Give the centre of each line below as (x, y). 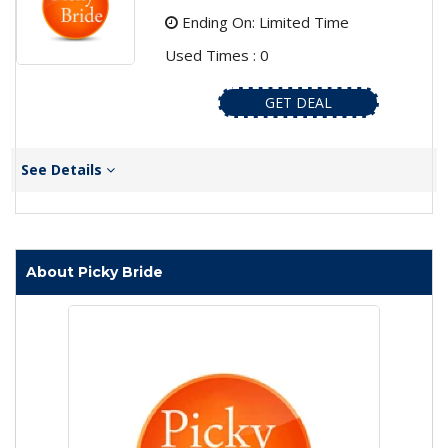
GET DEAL (298, 103)
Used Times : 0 (216, 55)
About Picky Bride (94, 272)
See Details (63, 170)
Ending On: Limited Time (263, 22)
